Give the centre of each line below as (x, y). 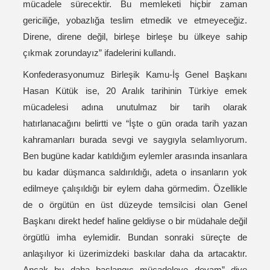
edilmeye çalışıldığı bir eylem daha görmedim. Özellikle (135, 189)
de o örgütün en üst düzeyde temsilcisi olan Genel (135, 205)
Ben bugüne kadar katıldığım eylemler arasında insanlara (135, 156)
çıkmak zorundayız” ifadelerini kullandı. (102, 53)
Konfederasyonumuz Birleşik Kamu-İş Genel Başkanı (135, 75)
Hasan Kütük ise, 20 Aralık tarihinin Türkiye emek (135, 91)
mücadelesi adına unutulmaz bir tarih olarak (135, 107)
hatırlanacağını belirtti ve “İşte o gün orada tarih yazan (135, 124)
